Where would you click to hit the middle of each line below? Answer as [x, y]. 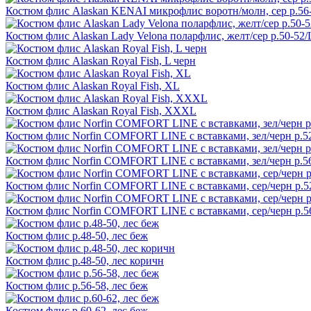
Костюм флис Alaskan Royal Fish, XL [93, 85]
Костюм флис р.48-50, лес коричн [85, 260]
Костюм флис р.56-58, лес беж [77, 285]
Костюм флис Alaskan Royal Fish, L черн [101, 60]
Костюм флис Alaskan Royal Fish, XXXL [101, 110]
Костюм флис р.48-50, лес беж [77, 235]
